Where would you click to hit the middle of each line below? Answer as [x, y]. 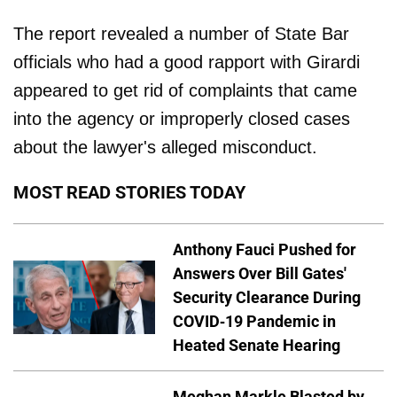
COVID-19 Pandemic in [254, 321]
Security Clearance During [267, 297]
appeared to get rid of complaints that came [185, 90]
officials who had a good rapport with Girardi [187, 62]
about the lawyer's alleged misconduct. [165, 147]
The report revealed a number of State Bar [181, 33]
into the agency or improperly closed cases [182, 118]
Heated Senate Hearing [257, 345]
